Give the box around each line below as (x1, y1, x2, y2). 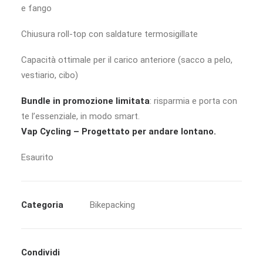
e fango (21, 3, 52, 14)
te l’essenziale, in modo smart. (21, 111, 140, 122)
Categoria (21, 200, 63, 210)
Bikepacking (90, 200, 135, 210)
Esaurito (21, 152, 53, 163)
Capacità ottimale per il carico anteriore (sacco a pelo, (21, 55, 232, 65)
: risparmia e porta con (150, 96, 237, 106)
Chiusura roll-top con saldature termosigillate (21, 29, 198, 39)
